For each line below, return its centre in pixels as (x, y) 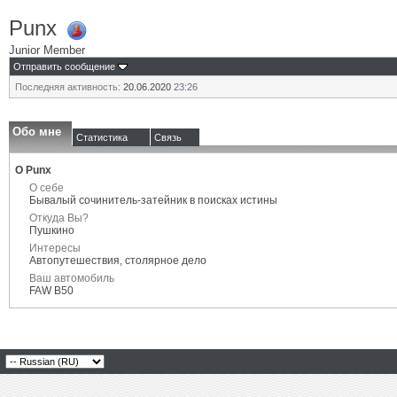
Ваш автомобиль (72, 278)
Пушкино (52, 230)
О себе (47, 188)
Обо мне (37, 132)
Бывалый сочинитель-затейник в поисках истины (153, 200)
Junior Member (47, 50)
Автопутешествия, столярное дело (118, 261)
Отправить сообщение (64, 66)
